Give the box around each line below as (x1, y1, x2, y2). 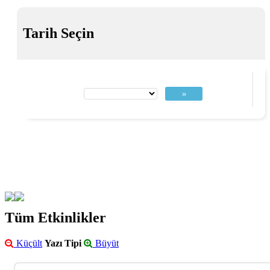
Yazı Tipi (45, 237, 81, 248)
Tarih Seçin (23, 25, 94, 41)
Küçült (14, 237, 42, 248)
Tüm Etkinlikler (5, 209, 106, 225)
